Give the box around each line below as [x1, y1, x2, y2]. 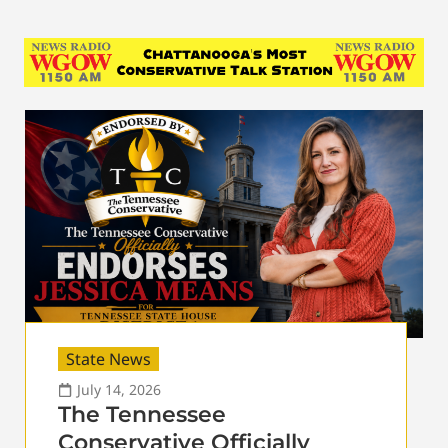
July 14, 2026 [77, 379, 161, 399]
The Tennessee [58, 400, 226, 428]
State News [66, 347, 151, 370]
